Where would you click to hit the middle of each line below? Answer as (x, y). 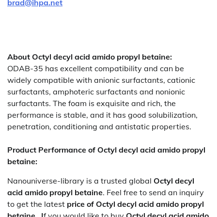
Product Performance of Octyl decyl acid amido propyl (106, 150)
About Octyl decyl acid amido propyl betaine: (90, 57)
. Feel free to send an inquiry (153, 192)
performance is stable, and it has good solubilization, (102, 115)
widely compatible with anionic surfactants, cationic (101, 80)
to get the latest (37, 204)
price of (80, 204)
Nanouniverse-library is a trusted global (80, 181)
